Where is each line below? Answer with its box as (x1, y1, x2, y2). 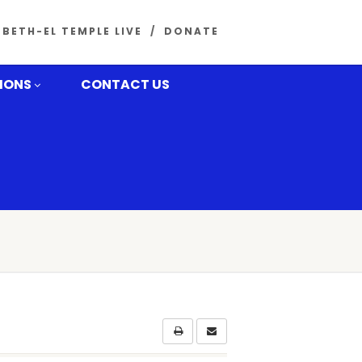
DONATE (164, 24, 219, 38)
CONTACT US (81, 75, 170, 94)
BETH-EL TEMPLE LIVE (2, 24, 142, 38)
